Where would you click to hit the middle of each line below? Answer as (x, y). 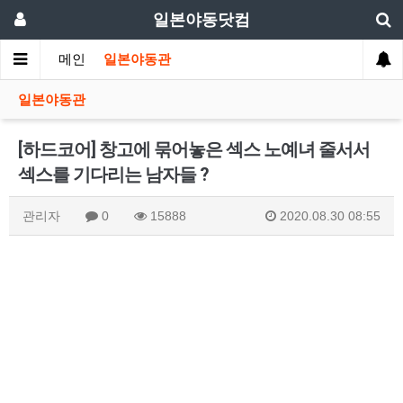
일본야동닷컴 (201, 19)
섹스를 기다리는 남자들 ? (113, 175)
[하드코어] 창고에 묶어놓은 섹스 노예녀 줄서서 (194, 149)
